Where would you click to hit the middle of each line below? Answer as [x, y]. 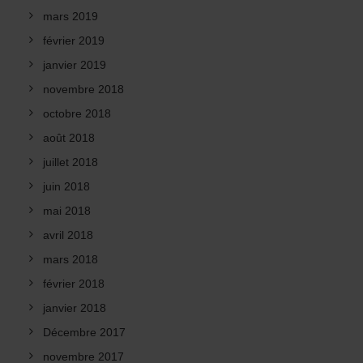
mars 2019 [70, 16]
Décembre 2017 [84, 332]
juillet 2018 [70, 162]
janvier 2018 [75, 308]
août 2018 [69, 138]
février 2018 [74, 284]
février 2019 [74, 41]
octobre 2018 [77, 113]
